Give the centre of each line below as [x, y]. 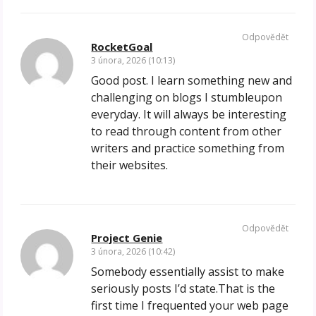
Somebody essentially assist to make [188, 272]
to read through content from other [187, 132]
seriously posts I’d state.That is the [183, 289]
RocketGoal [122, 47]
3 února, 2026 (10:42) [133, 252]
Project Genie [127, 238]
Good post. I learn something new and [192, 81]
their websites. [130, 165]
